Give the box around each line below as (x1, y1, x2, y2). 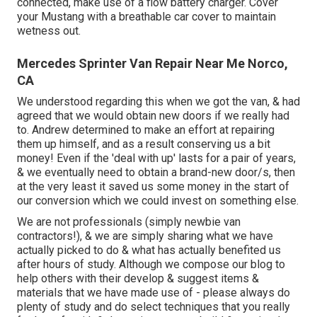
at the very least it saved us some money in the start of (17, 180, 289, 194)
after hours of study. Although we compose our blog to (17, 258, 285, 272)
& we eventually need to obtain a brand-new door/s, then (17, 166, 295, 180)
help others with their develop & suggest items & (17, 272, 259, 286)
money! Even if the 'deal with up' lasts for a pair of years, (17, 151, 296, 166)
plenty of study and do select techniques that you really (17, 300, 290, 314)
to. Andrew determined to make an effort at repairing (17, 123, 275, 137)
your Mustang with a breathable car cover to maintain (17, 10, 276, 24)
